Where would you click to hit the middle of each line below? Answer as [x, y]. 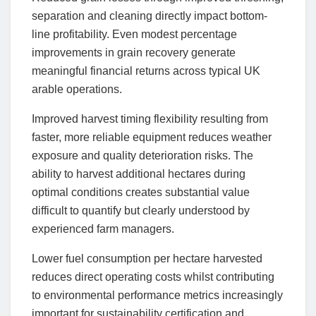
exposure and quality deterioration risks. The [142, 156]
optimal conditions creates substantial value [141, 193]
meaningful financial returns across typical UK [146, 71]
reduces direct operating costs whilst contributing [153, 277]
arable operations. [77, 90]
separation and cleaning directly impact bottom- [150, 16]
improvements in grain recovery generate [134, 53]
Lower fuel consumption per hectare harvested [147, 259]
